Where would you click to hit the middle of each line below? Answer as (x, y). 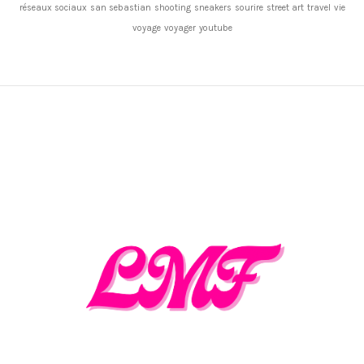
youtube (215, 28)
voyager (180, 28)
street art (285, 7)
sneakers (212, 7)
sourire (249, 7)
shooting (172, 7)
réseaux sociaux (53, 7)
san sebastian (120, 7)
